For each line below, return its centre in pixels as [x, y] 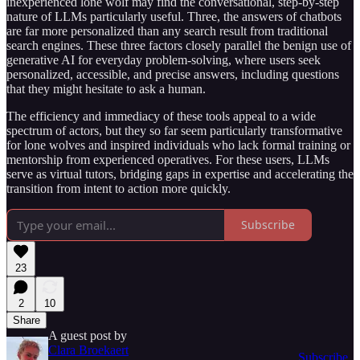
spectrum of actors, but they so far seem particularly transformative [174, 130]
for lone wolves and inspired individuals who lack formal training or [178, 145]
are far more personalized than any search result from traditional [167, 31]
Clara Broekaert [88, 350]
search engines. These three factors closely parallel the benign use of [179, 45]
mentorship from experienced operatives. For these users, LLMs [168, 159]
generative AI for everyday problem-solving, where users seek [164, 59]
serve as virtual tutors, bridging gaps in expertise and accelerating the [180, 174]
